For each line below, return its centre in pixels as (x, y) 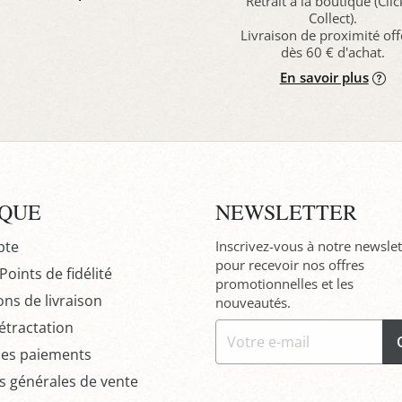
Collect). (332, 17)
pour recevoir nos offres (289, 264)
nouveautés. (253, 302)
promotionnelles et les (284, 283)
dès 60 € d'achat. (332, 52)
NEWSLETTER (286, 211)
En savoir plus (324, 77)
